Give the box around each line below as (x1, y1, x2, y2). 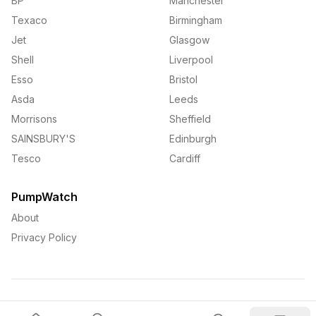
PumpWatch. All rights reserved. (107, 303, 256, 315)
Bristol (169, 73, 197, 85)
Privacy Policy (11, 231, 77, 243)
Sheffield (169, 113, 211, 125)
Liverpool (169, 54, 213, 66)
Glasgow (169, 34, 209, 46)
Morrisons (11, 113, 57, 125)
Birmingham (169, 14, 222, 26)
